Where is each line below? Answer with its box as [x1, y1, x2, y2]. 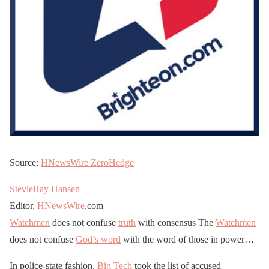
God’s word [76, 234, 121, 245]
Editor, [10, 201, 37, 211]
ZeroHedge [91, 157, 134, 168]
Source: [10, 157, 41, 168]
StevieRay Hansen [10, 184, 80, 195]
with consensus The [136, 217, 216, 228]
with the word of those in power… [121, 234, 254, 245]
